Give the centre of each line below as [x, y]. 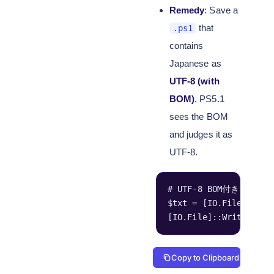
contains [186, 46]
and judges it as [201, 134]
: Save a [221, 10]
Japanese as [195, 63]
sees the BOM [198, 117]
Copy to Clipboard [205, 257]
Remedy [187, 10]
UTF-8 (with [194, 81]
